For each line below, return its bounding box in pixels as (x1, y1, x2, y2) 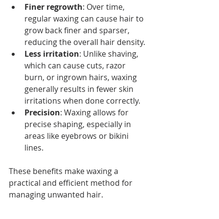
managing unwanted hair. (9, 189, 103, 200)
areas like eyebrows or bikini (24, 131, 131, 141)
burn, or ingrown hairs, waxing (24, 72, 139, 83)
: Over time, (83, 1, 127, 12)
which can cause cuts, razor (24, 60, 128, 71)
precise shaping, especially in (24, 119, 133, 130)
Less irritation (24, 48, 79, 59)
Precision (24, 107, 60, 118)
